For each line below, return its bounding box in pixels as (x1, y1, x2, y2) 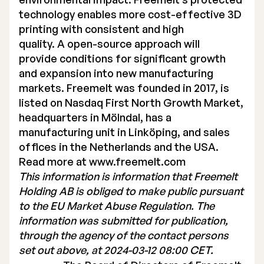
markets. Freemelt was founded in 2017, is (19, 81, 229, 94)
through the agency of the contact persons (19, 229, 229, 242)
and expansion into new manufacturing (19, 67, 213, 80)
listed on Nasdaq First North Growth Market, (19, 96, 243, 109)
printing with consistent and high (19, 22, 184, 35)
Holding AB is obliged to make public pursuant (19, 184, 243, 197)
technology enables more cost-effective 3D (19, 8, 242, 21)
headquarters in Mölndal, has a (19, 111, 171, 124)
